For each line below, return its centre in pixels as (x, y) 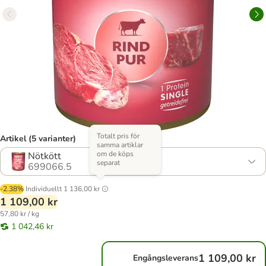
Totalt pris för (118, 136)
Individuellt (44, 189)
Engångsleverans (166, 258)
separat (108, 163)
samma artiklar (120, 145)
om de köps (115, 154)
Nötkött (45, 156)
